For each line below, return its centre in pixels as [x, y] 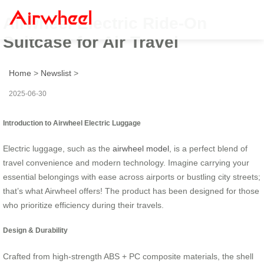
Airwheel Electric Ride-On [105, 23]
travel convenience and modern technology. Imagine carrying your [126, 162]
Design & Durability [35, 230]
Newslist [56, 73]
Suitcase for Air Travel [91, 42]
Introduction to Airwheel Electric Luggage [72, 123]
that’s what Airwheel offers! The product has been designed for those [131, 191]
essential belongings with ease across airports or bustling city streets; [132, 176]
